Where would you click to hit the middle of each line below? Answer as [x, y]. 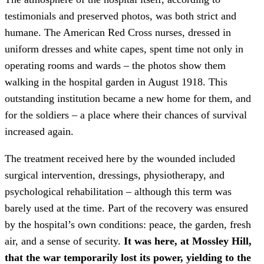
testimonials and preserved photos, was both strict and [121, 16]
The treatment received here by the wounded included [120, 159]
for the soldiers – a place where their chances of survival [126, 115]
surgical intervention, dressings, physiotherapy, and [115, 175]
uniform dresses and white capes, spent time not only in [124, 49]
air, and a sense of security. [64, 241]
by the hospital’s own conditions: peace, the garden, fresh [128, 225]
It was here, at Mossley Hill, [188, 241]
